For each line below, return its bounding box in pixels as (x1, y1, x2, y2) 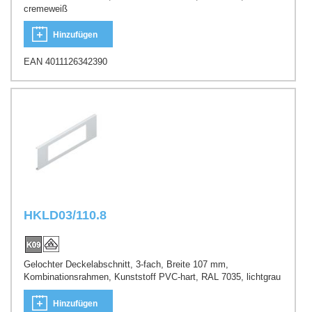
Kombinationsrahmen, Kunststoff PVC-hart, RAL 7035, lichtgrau (24, 272, 281, 283)
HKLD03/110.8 (24, 208, 107, 222)
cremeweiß (24, 3, 68, 14)
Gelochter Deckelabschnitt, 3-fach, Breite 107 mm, (24, 259, 228, 270)
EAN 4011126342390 (24, 56, 107, 68)
